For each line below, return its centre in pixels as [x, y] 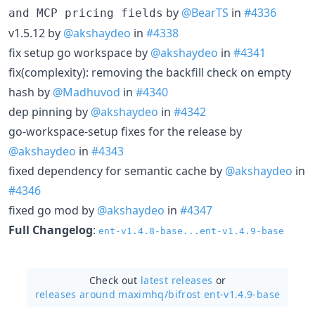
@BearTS [205, 12]
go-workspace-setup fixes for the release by [125, 131]
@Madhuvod [86, 92]
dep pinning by [50, 111]
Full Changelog [51, 230]
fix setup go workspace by [79, 52]
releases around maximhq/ [102, 294]
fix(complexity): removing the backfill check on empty [150, 72]
